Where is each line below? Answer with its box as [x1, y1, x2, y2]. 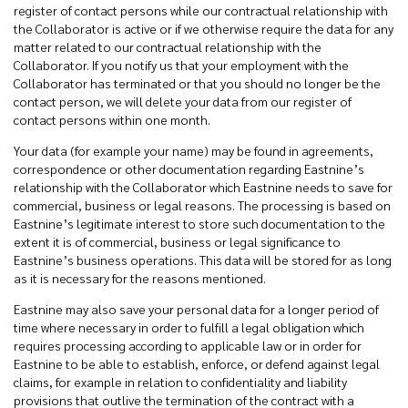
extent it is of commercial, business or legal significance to [14, 233, 341, 250]
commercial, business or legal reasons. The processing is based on [14, 197, 391, 213]
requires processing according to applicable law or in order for [14, 337, 362, 353]
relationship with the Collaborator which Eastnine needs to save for [14, 178, 393, 195]
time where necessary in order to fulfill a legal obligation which [14, 319, 364, 335]
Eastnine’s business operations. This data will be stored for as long [14, 251, 392, 268]
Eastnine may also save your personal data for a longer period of [14, 301, 379, 317]
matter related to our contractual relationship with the [14, 38, 321, 55]
